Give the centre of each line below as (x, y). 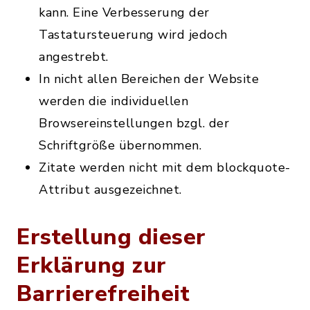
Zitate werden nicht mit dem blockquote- (165, 167)
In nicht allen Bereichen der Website (149, 79)
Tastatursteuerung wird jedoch (133, 35)
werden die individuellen (113, 101)
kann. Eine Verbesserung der (124, 12)
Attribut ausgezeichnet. (110, 190)
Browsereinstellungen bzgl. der (134, 123)
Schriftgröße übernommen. (120, 145)
